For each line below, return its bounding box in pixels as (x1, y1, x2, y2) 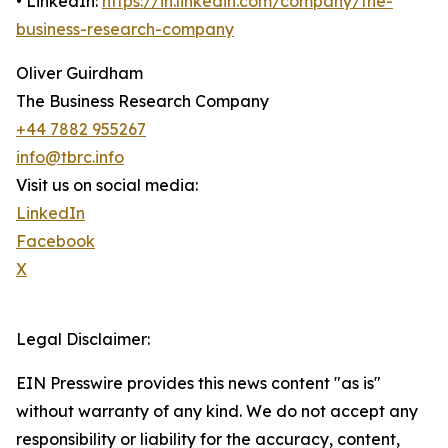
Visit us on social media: (16, 175, 198, 196)
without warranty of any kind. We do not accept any (16, 401, 418, 422)
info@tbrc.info (16, 147, 124, 168)
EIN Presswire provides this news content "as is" (16, 373, 381, 394)
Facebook (16, 231, 95, 252)
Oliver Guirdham (16, 63, 143, 84)
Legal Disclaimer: (16, 329, 150, 350)
